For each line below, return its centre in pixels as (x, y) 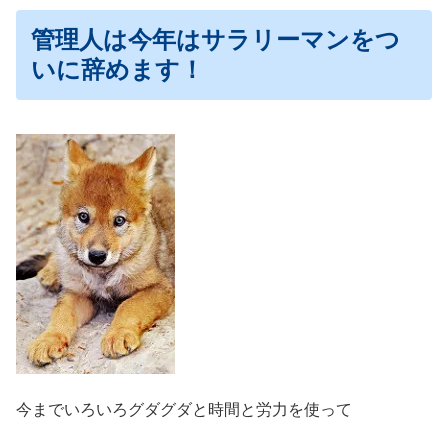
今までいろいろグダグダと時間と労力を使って (184, 410)
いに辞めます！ (117, 70)
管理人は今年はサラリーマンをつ (215, 40)
